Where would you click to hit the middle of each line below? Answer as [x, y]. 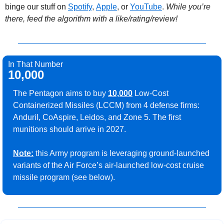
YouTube [146, 7]
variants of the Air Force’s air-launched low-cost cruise [108, 165]
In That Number [35, 64]
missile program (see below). [64, 177]
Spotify [80, 7]
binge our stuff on [36, 7]
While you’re [188, 7]
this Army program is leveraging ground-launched [121, 153]
